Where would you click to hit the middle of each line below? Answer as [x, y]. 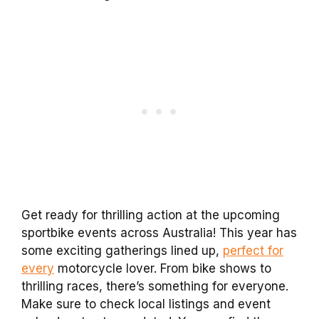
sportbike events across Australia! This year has [159, 232]
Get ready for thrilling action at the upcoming [151, 215]
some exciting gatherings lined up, [122, 250]
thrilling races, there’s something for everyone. [155, 286]
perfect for [253, 250]
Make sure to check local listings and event [146, 304]
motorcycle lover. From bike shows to [163, 268]
